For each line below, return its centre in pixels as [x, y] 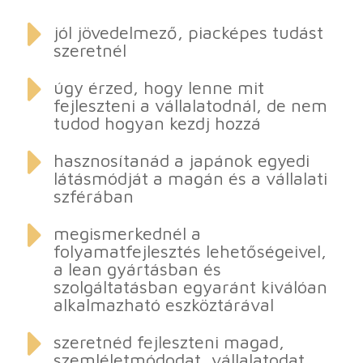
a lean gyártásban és [137, 269]
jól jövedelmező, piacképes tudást [188, 32]
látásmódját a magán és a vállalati [190, 178]
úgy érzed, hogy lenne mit [158, 88]
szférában [93, 196]
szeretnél [90, 50]
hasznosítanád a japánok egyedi [181, 160]
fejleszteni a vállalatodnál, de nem [190, 105]
